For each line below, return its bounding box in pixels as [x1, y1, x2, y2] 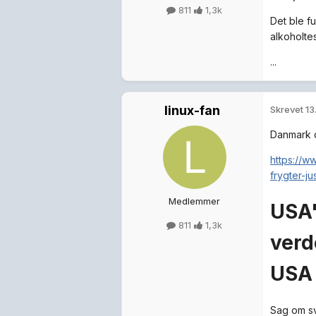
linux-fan [164, 102, 220, 118]
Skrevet [270, 103, 305, 115]
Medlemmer [169, 195, 220, 207]
